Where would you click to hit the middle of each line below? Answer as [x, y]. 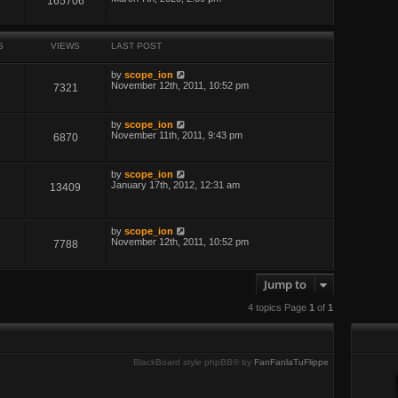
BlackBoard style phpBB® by [194, 362]
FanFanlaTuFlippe [292, 362]
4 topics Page [278, 307]
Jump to [286, 285]
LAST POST [137, 45]
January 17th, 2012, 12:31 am [176, 184]
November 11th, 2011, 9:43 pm [177, 135]
